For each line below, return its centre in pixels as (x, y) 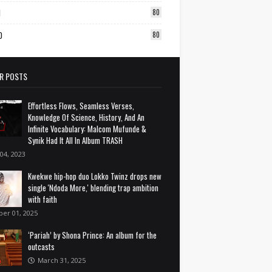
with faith (42, 199)
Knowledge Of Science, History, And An (86, 117)
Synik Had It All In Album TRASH (75, 140)
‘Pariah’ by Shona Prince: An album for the (92, 235)
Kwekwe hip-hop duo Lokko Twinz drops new (95, 176)
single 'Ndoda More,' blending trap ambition (93, 188)
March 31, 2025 (62, 260)
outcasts (41, 246)
